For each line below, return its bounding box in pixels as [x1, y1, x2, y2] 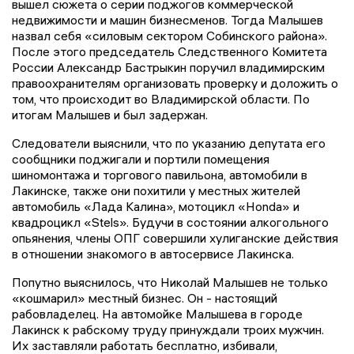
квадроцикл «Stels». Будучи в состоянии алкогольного [12, 214, 329, 231]
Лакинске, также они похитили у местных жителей [12, 183, 300, 199]
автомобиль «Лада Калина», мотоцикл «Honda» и [12, 198, 299, 215]
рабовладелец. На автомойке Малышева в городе [12, 306, 303, 322]
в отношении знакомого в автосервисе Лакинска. [12, 246, 294, 262]
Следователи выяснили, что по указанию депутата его [12, 135, 326, 152]
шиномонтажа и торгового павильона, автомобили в [12, 167, 307, 183]
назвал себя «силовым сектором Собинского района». [12, 28, 327, 44]
